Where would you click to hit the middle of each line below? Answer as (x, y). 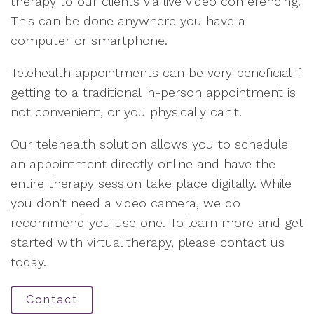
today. (28, 262)
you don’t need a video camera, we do (125, 203)
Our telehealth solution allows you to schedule (149, 144)
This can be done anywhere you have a (128, 21)
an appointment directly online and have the (143, 164)
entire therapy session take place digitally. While (151, 183)
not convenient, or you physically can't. (126, 112)
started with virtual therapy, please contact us (148, 242)
